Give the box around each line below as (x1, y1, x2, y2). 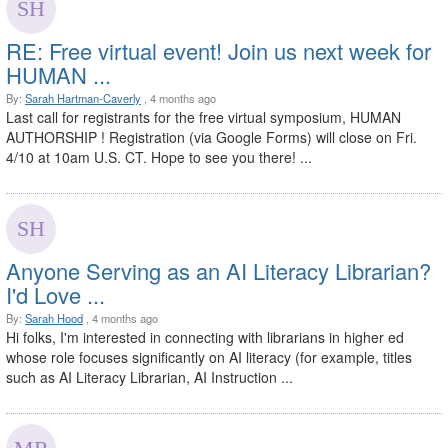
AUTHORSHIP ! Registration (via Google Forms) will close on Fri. (6, 127, 417, 148)
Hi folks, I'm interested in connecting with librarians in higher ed (6, 327, 404, 348)
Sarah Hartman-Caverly (25, 90, 141, 107)
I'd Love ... (6, 279, 105, 311)
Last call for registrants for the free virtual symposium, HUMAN (6, 107, 401, 128)
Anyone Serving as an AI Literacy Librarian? (6, 255, 431, 287)
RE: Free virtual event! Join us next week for (6, 35, 431, 67)
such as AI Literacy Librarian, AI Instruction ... (6, 367, 293, 388)
